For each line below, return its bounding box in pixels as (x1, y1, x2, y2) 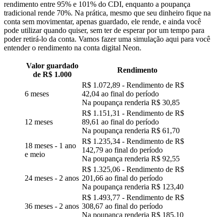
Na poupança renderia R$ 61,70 (82, 126, 180, 135)
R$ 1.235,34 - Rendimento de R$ (82, 137, 184, 145)
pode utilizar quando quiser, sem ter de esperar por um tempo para (4, 26, 204, 34)
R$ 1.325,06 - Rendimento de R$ (82, 165, 184, 173)
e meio (25, 150, 45, 158)
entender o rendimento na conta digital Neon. (4, 44, 141, 52)
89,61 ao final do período (82, 118, 159, 126)
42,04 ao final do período (82, 90, 159, 98)
